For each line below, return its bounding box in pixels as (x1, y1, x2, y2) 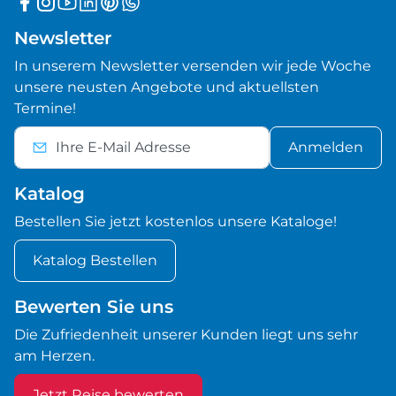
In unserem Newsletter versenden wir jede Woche (14, 57, 371, 74)
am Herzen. (14, 346, 95, 364)
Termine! (14, 99, 76, 117)
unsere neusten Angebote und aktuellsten (14, 78, 319, 95)
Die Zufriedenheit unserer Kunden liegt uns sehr (14, 325, 358, 343)
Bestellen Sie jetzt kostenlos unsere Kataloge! (14, 212, 337, 230)
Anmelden (288, 138, 363, 156)
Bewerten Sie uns (14, 295, 173, 317)
